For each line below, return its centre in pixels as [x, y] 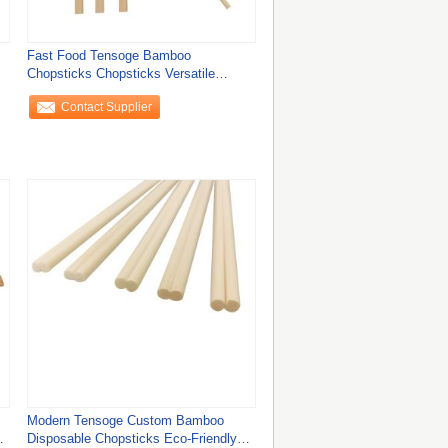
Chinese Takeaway [81, 91]
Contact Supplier [107, 107]
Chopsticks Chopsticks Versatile [120, 73]
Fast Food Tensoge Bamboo [108, 55]
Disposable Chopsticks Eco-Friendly [131, 438]
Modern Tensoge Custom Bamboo [125, 420]
